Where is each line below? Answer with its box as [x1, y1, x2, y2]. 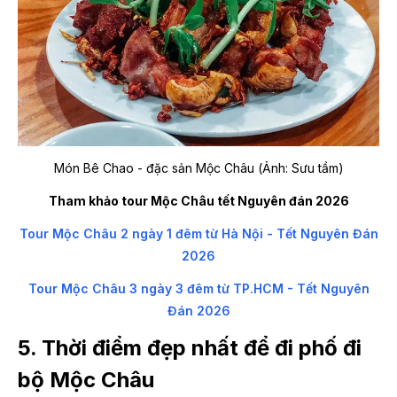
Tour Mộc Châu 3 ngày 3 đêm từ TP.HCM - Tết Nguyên [27, 280, 370, 296]
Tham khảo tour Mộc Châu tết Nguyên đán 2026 [48, 192, 349, 208]
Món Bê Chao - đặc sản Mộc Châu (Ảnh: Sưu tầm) [53, 160, 344, 175]
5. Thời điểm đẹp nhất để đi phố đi [18, 334, 362, 361]
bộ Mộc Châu [18, 366, 154, 393]
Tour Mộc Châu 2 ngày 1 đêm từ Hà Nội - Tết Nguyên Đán [19, 225, 378, 241]
